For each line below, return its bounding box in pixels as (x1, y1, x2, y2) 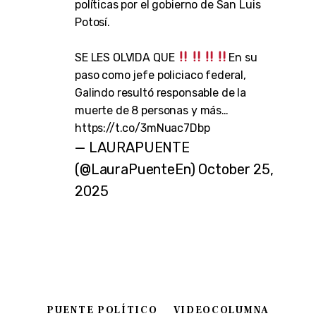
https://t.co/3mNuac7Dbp (74, 121, 210, 135)
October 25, (198, 160, 274, 178)
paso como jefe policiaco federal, (74, 68, 247, 82)
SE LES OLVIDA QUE (74, 50, 178, 64)
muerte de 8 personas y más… (74, 103, 229, 117)
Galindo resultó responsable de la (74, 85, 247, 99)
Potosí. (74, 15, 110, 29)
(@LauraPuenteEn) (74, 160, 199, 178)
